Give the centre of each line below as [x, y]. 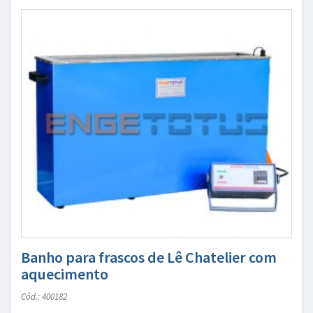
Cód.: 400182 [44, 297]
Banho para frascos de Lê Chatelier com [149, 257]
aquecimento [65, 274]
